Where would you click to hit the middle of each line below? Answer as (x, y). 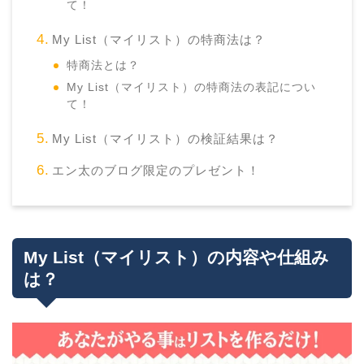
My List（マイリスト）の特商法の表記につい (192, 88)
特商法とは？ (104, 66)
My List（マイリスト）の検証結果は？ (165, 139)
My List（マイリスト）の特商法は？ (158, 40)
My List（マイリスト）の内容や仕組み (176, 258)
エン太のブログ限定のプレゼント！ (156, 171)
